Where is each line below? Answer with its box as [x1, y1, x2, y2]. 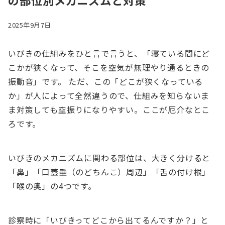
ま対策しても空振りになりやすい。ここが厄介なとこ [8, 103, 210, 116]
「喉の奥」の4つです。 [8, 180, 96, 192]
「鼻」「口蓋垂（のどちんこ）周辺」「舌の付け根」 [8, 166, 211, 178]
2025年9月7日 [8, 20, 51, 30]
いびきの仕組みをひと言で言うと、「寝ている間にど [8, 47, 210, 60]
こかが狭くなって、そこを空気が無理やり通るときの [8, 61, 210, 74]
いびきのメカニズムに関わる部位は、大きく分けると [8, 152, 211, 164]
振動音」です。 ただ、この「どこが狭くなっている [8, 75, 203, 88]
